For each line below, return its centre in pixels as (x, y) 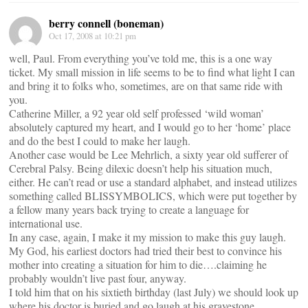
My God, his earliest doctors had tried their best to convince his (145, 251)
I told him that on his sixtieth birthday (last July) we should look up (154, 292)
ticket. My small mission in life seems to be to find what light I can (152, 72)
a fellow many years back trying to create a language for (129, 209)
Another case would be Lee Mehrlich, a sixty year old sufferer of (148, 154)
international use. (46, 223)
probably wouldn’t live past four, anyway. (98, 278)
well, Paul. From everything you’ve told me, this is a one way (141, 58)
